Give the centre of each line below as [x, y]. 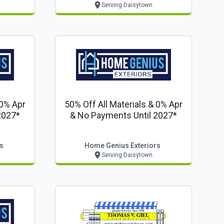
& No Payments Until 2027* [123, 115]
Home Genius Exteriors [122, 145]
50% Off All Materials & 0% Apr [123, 104]
